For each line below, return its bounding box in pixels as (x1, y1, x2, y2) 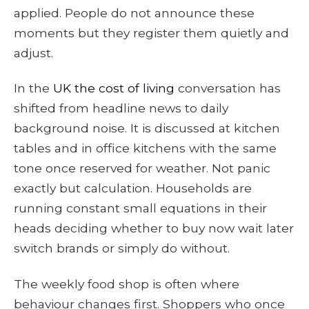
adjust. (14, 45, 53, 60)
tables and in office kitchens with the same (14, 141, 277, 156)
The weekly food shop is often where (14, 277, 239, 292)
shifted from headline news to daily (14, 101, 228, 116)
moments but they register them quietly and (14, 25, 289, 40)
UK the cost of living (53, 81, 175, 96)
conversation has (175, 81, 281, 96)
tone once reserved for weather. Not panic (14, 161, 270, 176)
